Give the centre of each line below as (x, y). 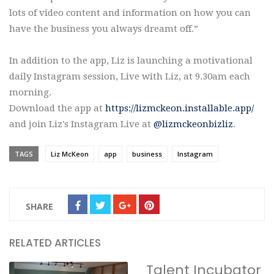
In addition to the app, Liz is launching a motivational (131, 60)
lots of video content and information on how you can (130, 13)
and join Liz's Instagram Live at (81, 124)
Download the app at (57, 108)
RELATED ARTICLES (55, 243)
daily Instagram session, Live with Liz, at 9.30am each (130, 76)
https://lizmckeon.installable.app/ (180, 108)
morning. (31, 92)
